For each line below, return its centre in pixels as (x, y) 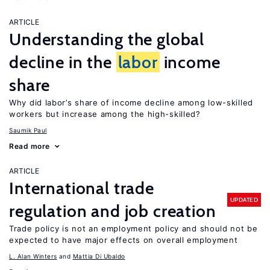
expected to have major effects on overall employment (124, 240)
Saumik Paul (28, 130)
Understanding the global (107, 39)
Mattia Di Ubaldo (99, 256)
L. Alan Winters (33, 256)
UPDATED (244, 199)
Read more (30, 146)
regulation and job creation (113, 211)
